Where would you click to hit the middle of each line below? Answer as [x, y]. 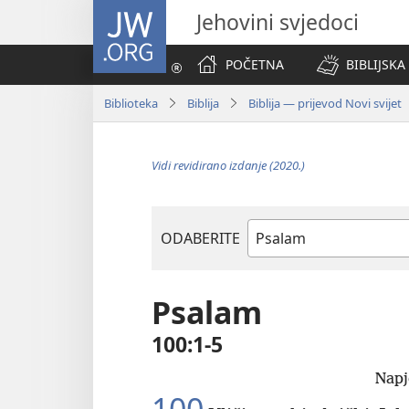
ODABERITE [200, 238]
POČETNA [255, 64]
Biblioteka [131, 103]
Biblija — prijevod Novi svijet [325, 103]
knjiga [268, 274]
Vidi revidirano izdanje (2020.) [228, 165]
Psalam [207, 312]
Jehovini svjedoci [278, 22]
